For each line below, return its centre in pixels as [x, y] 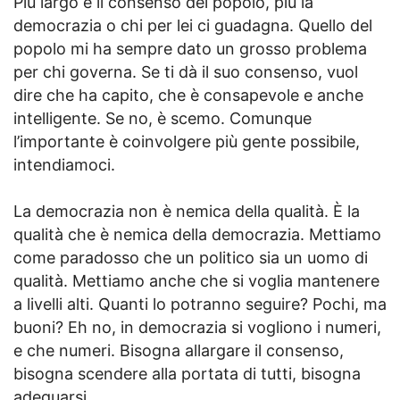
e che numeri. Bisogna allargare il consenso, [179, 351]
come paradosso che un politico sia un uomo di [191, 258]
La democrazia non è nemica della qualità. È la [187, 212]
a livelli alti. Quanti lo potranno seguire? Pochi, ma [200, 304]
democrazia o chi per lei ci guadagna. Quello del [193, 26]
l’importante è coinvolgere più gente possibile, [187, 142]
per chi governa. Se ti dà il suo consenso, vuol [186, 72]
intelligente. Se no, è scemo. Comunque [162, 119]
